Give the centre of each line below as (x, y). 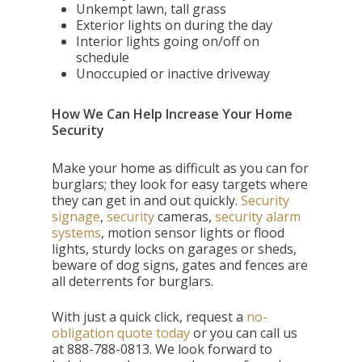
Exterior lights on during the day (175, 25)
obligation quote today (121, 333)
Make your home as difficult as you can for (181, 168)
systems (77, 233)
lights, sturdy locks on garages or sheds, (175, 249)
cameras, (187, 217)
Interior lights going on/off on (168, 41)
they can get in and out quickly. (147, 200)
